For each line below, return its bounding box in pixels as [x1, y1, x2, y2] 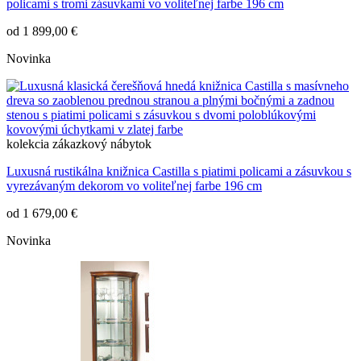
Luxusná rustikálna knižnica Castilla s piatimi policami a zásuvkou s [6, 164, 351, 179]
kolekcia [6, 137, 49, 151]
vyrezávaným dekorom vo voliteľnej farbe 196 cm [6, 179, 262, 193]
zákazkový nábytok [52, 137, 151, 151]
